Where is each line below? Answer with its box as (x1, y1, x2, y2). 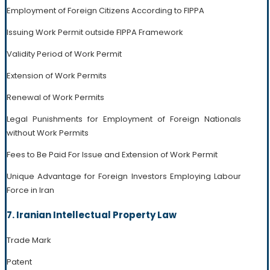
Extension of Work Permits (7, 69, 107, 81)
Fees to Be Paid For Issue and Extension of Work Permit (7, 148, 218, 160)
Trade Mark (7, 234, 51, 246)
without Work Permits (7, 127, 89, 139)
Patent (7, 256, 32, 268)
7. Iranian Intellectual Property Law (7, 208, 177, 221)
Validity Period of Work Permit (7, 48, 122, 60)
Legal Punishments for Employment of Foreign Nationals (7, 113, 241, 125)
